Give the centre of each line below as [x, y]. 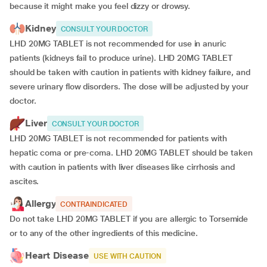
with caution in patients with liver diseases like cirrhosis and [122, 167]
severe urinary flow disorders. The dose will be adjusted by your [129, 86]
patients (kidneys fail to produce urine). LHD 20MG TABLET [121, 58]
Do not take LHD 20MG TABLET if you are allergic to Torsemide [129, 219]
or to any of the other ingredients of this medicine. [104, 233]
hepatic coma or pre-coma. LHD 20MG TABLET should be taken [131, 153]
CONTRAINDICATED [94, 204]
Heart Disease [57, 255]
